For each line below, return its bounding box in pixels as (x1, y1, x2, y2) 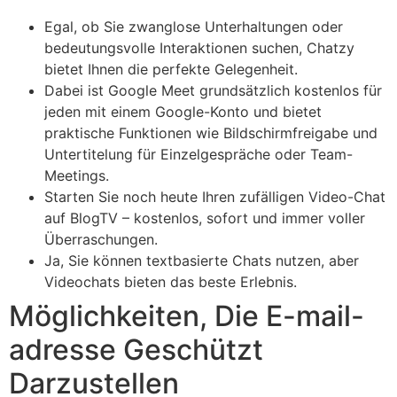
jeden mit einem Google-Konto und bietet (44, 102, 322, 121)
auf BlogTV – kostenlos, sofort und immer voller (44, 208, 365, 227)
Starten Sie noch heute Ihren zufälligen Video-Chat (44, 187, 385, 206)
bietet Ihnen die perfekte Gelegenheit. (44, 59, 298, 78)
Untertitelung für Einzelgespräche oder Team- (44, 144, 353, 163)
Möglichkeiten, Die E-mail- (9, 298, 364, 333)
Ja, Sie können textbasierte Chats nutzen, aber (44, 251, 359, 269)
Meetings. (44, 166, 109, 184)
